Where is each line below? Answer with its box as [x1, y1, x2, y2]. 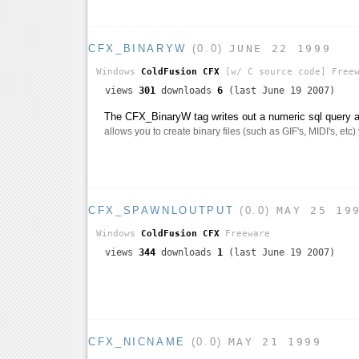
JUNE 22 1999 [228, 42, 332, 55]
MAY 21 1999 [228, 335, 322, 348]
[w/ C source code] [220, 67, 326, 78]
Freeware [225, 228, 270, 239]
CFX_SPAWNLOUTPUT [88, 204, 235, 217]
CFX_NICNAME [88, 335, 187, 348]
